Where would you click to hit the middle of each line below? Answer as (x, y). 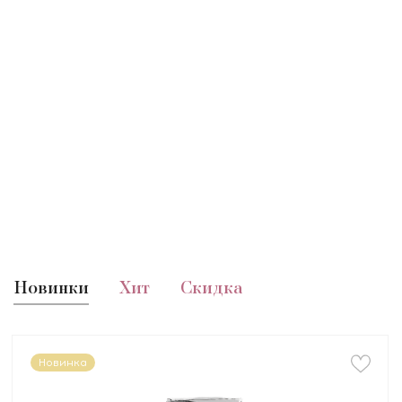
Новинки (51, 289)
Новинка (63, 363)
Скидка (211, 289)
